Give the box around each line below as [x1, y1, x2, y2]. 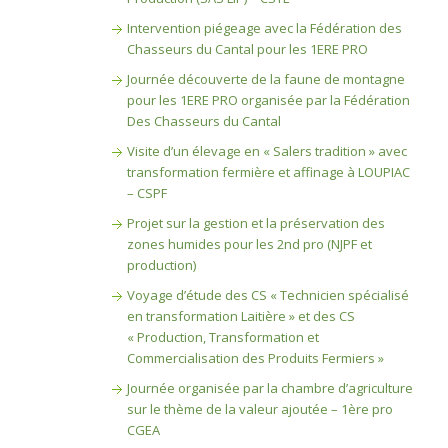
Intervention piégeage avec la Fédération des [126, 19, 402, 37]
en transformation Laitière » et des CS [126, 307, 355, 325]
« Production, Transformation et [126, 328, 319, 346]
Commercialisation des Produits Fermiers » [126, 349, 384, 367]
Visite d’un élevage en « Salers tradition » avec [126, 142, 407, 160]
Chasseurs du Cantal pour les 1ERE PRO [126, 40, 368, 58]
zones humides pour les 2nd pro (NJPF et [126, 235, 372, 253]
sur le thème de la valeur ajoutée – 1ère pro [126, 400, 393, 418]
